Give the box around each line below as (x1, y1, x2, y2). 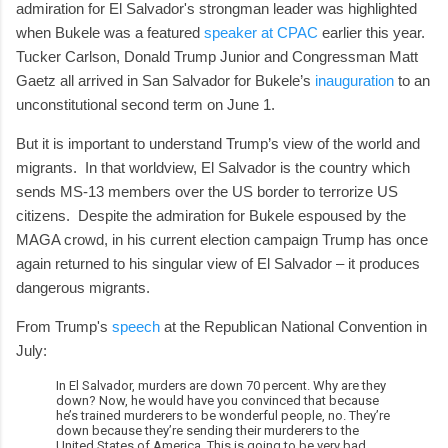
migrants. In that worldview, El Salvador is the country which (16, 158, 410, 176)
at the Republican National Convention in (160, 317, 427, 335)
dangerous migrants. (16, 278, 150, 296)
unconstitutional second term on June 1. (16, 95, 291, 113)
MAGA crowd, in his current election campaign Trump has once (16, 230, 428, 248)
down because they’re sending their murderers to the (56, 422, 359, 438)
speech (112, 317, 160, 335)
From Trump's (16, 317, 112, 335)
